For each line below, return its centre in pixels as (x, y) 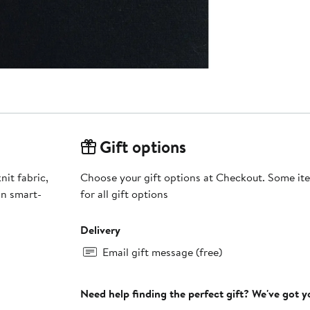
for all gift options (124, 194)
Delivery (100, 230)
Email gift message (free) (162, 252)
